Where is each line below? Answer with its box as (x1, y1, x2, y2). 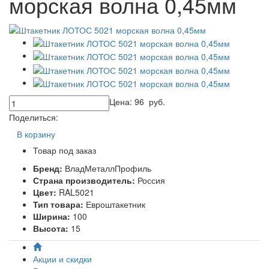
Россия (138, 174, 165, 186)
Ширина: (33, 210, 73, 222)
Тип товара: (33, 198, 86, 210)
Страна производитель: (33, 174, 138, 186)
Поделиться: (9, 110, 58, 123)
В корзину (17, 127, 55, 140)
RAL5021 (59, 186, 94, 198)
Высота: (33, 222, 71, 234)
